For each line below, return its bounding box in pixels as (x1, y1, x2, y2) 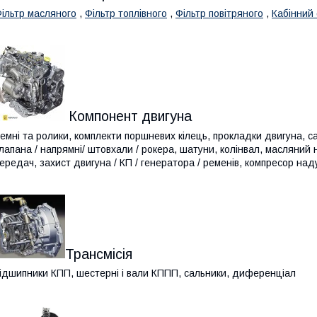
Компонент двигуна (65, 108, 192, 124)
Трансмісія (65, 246, 132, 262)
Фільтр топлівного (85, 7, 167, 19)
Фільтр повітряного (175, 7, 263, 19)
